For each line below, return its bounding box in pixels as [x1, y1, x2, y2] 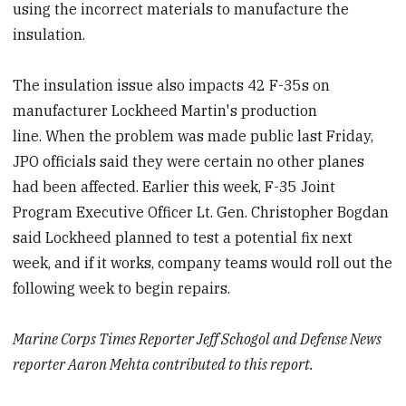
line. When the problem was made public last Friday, [13, 126, 374, 145]
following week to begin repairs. [13, 278, 235, 297]
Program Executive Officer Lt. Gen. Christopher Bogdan [13, 202, 390, 221]
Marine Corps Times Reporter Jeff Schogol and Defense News [13, 329, 382, 348]
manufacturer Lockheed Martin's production [13, 101, 318, 120]
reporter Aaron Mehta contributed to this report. [13, 354, 314, 373]
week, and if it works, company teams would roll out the [13, 253, 393, 272]
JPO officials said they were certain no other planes [13, 151, 365, 170]
